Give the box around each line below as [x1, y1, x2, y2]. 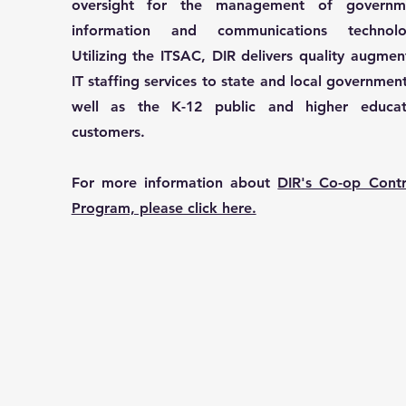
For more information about [71, 174, 278, 191]
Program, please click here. [71, 199, 256, 217]
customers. [71, 123, 145, 140]
